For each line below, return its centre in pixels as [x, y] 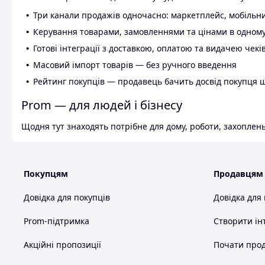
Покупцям [46, 174]
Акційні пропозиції [62, 245]
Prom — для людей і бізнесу [102, 105]
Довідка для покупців [67, 198]
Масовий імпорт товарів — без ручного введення [135, 65]
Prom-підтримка [56, 221]
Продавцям [238, 174]
